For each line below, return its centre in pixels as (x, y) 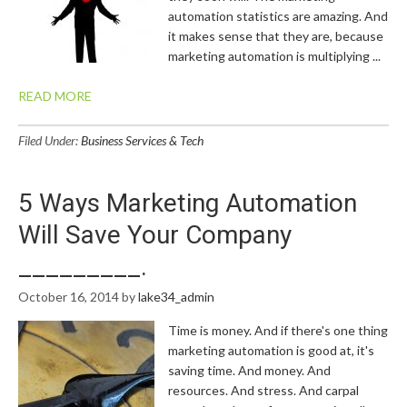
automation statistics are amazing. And (278, 16)
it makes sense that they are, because (276, 36)
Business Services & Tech (142, 140)
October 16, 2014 (69, 297)
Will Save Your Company (155, 235)
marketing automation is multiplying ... (274, 56)
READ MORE (55, 96)
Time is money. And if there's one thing (278, 330)
